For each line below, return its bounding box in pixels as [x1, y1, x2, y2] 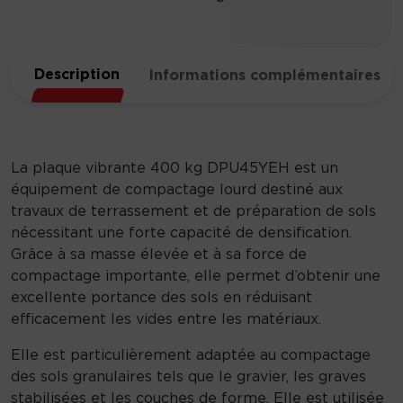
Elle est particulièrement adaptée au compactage [11, 345, 371, 363]
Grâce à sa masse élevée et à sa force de [11, 244, 307, 263]
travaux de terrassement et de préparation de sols [11, 201, 376, 219]
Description [34, 64, 120, 84]
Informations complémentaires [149, 65, 381, 85]
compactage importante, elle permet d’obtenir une [11, 265, 381, 284]
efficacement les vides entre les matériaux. [11, 309, 321, 327]
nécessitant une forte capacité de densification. [11, 222, 352, 241]
